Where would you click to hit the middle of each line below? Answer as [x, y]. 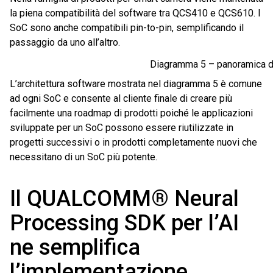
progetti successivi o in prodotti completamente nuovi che [133, 143]
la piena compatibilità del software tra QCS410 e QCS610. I [135, 13]
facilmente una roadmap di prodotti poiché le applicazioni [131, 113]
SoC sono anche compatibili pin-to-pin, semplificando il [127, 28]
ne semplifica [75, 248]
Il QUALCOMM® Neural [124, 199]
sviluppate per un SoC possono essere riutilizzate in [122, 128]
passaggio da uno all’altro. [65, 43]
